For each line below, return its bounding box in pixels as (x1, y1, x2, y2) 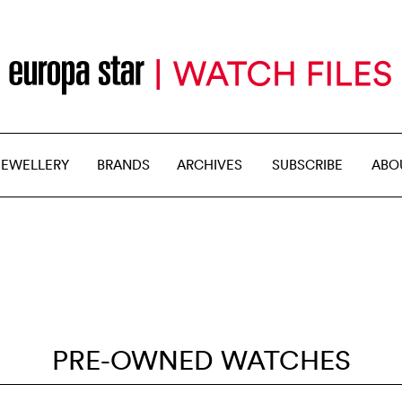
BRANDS (97, 156, 150, 173)
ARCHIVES (177, 156, 242, 173)
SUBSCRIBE (272, 156, 343, 173)
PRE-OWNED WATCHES (51, 344, 351, 377)
